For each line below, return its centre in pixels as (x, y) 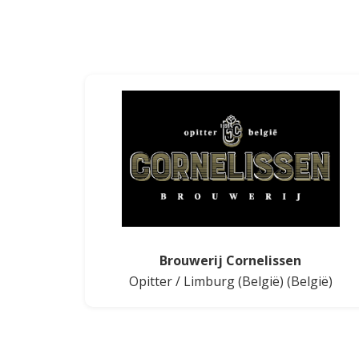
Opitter (150, 281)
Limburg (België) (233, 281)
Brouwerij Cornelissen (231, 260)
